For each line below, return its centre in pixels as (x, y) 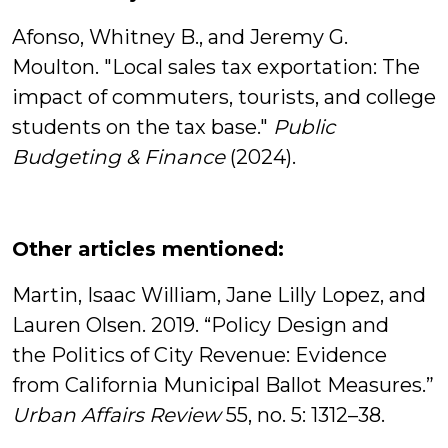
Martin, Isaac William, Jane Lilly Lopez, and (219, 295)
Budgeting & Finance (118, 157)
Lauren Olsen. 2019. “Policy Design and (200, 325)
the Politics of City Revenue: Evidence (199, 355)
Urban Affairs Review (119, 415)
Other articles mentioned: (151, 249)
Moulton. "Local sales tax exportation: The (216, 67)
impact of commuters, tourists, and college (224, 97)
